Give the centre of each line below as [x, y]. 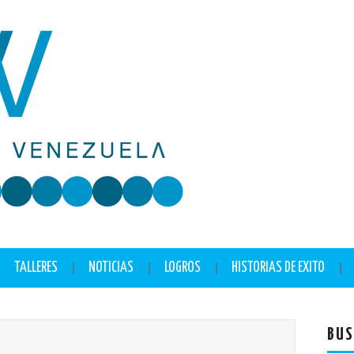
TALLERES [36, 268]
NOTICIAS [111, 268]
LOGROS [183, 268]
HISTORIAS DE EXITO [278, 268]
